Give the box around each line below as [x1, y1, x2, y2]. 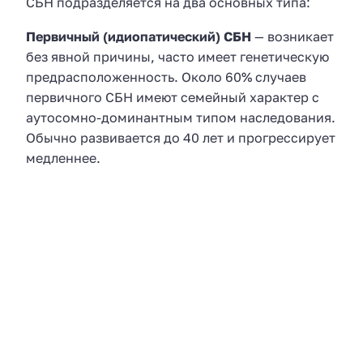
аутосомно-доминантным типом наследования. [26, 109, 335, 126]
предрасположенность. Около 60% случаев [26, 69, 306, 86]
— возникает [251, 28, 334, 45]
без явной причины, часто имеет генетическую [26, 49, 329, 66]
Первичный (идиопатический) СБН [26, 28, 251, 45]
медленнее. [26, 150, 100, 167]
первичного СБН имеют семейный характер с [26, 89, 319, 106]
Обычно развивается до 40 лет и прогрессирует [26, 130, 335, 147]
